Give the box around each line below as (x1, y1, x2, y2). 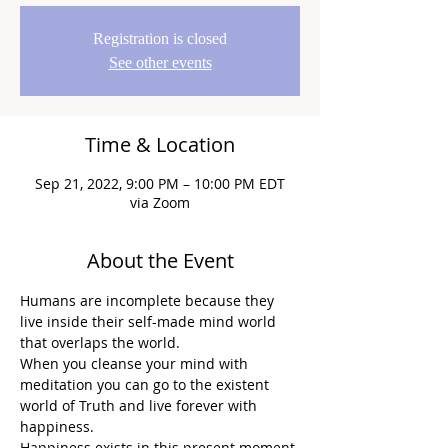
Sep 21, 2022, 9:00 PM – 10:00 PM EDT (35, 174, 285, 194)
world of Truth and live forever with (20, 396, 261, 416)
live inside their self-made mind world (20, 312, 280, 332)
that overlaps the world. (20, 333, 180, 353)
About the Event (86, 247, 234, 275)
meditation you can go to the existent (20, 375, 273, 395)
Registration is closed (93, 30, 227, 48)
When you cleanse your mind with (20, 354, 252, 374)
